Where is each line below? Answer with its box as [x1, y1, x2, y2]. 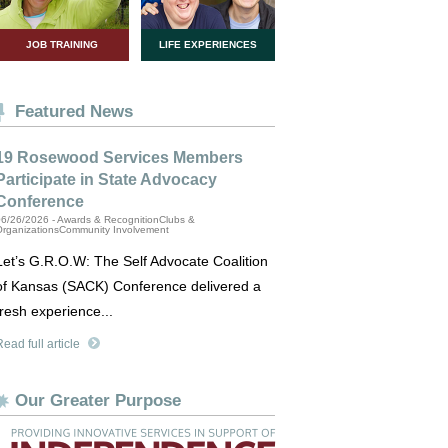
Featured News [15, 102, 133, 121]
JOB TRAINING [26, 39, 98, 50]
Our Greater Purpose [15, 391, 181, 410]
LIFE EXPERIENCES [159, 39, 257, 50]
